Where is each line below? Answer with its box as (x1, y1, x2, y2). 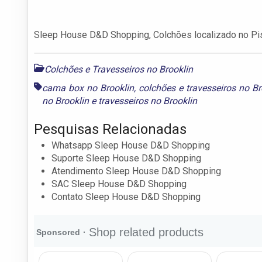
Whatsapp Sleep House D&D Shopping (51, 139, 210, 151)
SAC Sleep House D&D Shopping (51, 178, 187, 189)
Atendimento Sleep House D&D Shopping (51, 165, 221, 177)
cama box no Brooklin (42, 82, 135, 94)
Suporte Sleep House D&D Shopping (51, 152, 201, 164)
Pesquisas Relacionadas (34, 120, 187, 137)
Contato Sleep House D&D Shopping (51, 191, 201, 202)
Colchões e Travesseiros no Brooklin (44, 63, 193, 75)
